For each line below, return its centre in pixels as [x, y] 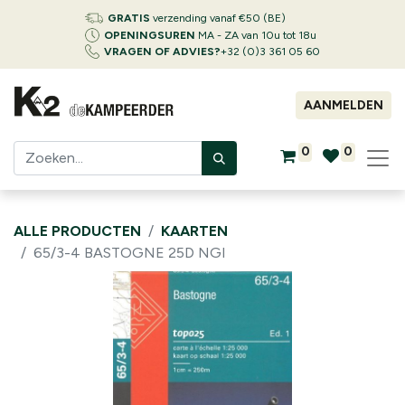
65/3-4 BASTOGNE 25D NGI [130, 253]
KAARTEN [194, 231]
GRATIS [129, 18]
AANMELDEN [344, 105]
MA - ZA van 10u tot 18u [256, 35]
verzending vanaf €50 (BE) [218, 18]
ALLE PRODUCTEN [77, 231]
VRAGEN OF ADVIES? [162, 52]
